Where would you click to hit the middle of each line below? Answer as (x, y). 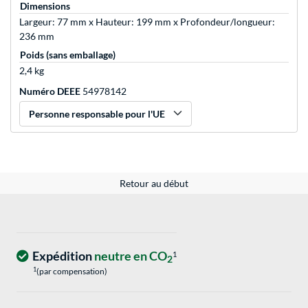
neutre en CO (131, 256)
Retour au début (154, 184)
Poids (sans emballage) (68, 55)
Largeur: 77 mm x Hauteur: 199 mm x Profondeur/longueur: (147, 22)
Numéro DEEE (50, 91)
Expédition (63, 256)
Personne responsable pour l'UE (97, 114)
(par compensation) (72, 272)
